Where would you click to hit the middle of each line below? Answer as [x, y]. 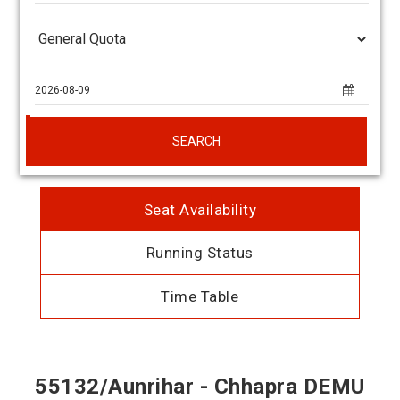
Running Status [200, 253]
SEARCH [196, 141]
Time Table [200, 296]
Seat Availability [200, 210]
